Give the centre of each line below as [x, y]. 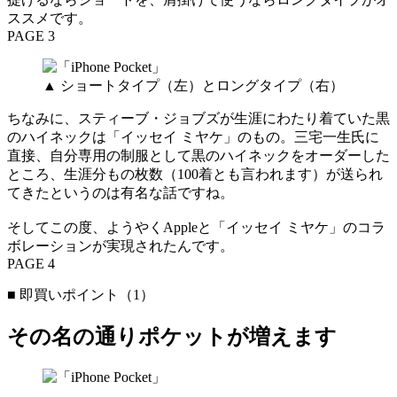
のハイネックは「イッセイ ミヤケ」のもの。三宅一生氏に [193, 137]
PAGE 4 [31, 264]
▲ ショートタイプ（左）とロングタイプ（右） [193, 86]
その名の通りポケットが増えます [172, 337]
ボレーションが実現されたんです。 [121, 246]
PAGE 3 [31, 36]
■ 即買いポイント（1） [81, 295]
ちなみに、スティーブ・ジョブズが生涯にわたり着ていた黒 [198, 119]
